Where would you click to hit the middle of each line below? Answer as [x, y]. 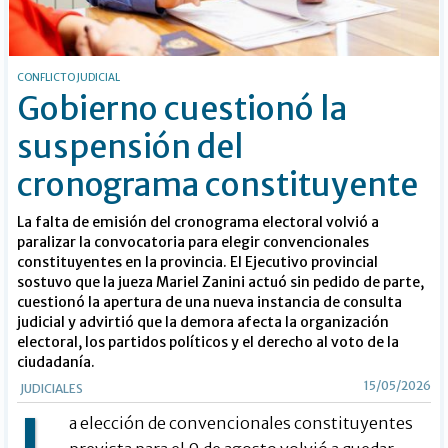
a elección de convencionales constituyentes [241, 423]
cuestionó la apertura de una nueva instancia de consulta [210, 302]
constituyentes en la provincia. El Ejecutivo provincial [198, 262]
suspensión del [131, 147]
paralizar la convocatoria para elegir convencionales [193, 242]
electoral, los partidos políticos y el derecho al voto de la [208, 342]
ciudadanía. [56, 362]
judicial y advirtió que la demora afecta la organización [203, 322]
